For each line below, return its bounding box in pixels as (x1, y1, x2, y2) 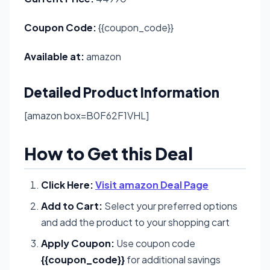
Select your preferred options (102, 199, 237, 212)
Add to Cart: (41, 199, 102, 212)
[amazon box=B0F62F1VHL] (24, 108, 149, 122)
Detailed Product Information (24, 83, 219, 101)
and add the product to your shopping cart (41, 215, 230, 228)
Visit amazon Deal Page (95, 178, 209, 191)
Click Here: (41, 178, 93, 191)
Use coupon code (115, 236, 195, 250)
